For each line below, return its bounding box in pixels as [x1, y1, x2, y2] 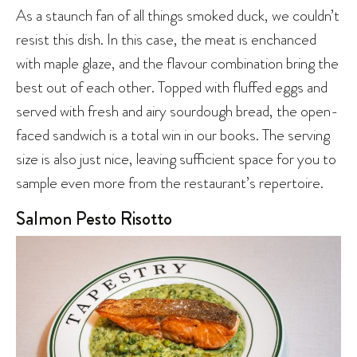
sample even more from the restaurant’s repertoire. [16, 171, 324, 194]
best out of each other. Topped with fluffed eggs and [16, 75, 328, 98]
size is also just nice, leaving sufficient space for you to [16, 147, 336, 170]
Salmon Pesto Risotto [16, 204, 172, 232]
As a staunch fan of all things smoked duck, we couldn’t [16, 3, 339, 26]
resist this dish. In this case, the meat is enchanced [16, 27, 316, 50]
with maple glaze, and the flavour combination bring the [16, 51, 339, 74]
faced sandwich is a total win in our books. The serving [16, 123, 330, 146]
